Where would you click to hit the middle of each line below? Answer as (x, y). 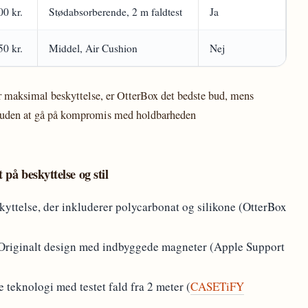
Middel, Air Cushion (93, 48)
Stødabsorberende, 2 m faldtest (115, 12)
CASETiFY (217, 286)
